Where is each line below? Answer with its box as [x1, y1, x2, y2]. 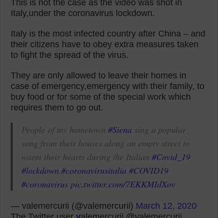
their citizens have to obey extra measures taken [11, 39, 199, 49]
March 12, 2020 [136, 201, 197, 211]
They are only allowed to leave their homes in [11, 71, 187, 80]
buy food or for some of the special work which [11, 92, 191, 102]
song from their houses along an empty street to [21, 137, 190, 149]
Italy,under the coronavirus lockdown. [11, 8, 155, 18]
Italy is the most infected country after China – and [11, 29, 206, 38]
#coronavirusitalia [61, 164, 127, 176]
